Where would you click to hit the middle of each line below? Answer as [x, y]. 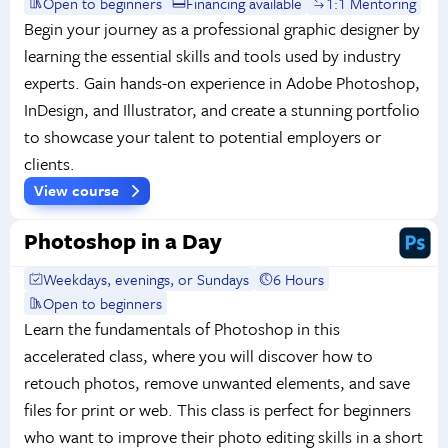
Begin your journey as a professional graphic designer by [221, 28]
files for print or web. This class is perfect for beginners [217, 409]
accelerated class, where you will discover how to [198, 355]
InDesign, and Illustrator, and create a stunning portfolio [221, 109]
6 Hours [299, 278]
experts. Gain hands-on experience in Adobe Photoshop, [221, 82]
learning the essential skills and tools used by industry [212, 55]
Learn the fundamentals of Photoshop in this [181, 328]
